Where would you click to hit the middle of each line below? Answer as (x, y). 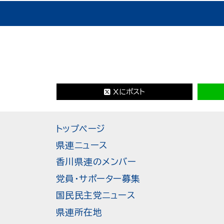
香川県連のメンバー (96, 162)
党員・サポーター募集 (98, 178)
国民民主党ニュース (95, 195)
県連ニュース (82, 145)
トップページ (81, 128)
